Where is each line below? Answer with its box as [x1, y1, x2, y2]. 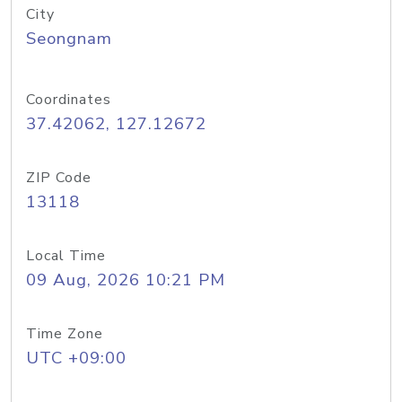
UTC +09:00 [26, 346, 127, 370]
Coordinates [26, 90, 111, 109]
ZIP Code [26, 168, 92, 188]
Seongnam [26, 27, 112, 50]
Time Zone [26, 324, 103, 344]
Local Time [26, 246, 106, 266]
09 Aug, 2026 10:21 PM [26, 268, 225, 292]
